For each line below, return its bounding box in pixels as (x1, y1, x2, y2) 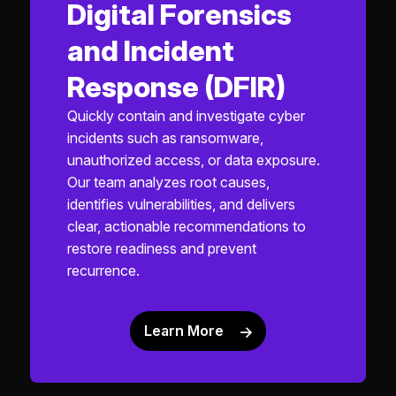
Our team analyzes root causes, (66, 172, 270, 191)
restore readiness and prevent (66, 239, 256, 257)
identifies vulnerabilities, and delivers (66, 194, 295, 213)
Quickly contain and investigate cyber (66, 106, 305, 125)
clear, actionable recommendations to (66, 217, 306, 235)
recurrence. (66, 261, 140, 279)
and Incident (66, 33, 234, 68)
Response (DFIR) (66, 69, 286, 104)
